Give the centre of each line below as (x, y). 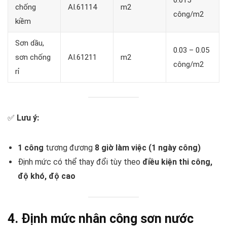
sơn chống (33, 58)
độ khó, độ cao (47, 176)
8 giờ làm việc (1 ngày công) (148, 147)
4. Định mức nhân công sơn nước (101, 218)
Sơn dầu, (30, 43)
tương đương (69, 147)
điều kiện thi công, (177, 162)
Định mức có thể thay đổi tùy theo (80, 162)
